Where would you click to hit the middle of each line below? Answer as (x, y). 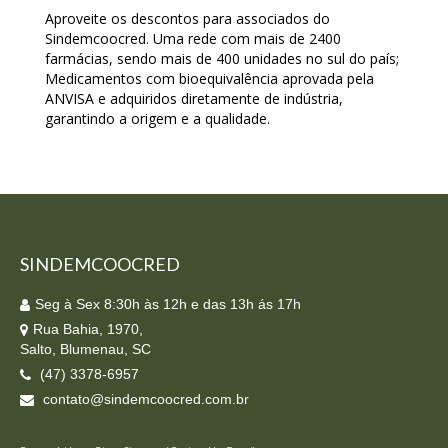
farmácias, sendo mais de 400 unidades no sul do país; (222, 58)
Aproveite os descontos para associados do (187, 18)
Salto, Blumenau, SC (85, 348)
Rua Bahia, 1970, (88, 328)
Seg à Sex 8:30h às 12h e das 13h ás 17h (168, 303)
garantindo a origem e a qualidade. (157, 118)
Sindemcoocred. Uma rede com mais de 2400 (193, 38)
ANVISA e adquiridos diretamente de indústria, (194, 98)
